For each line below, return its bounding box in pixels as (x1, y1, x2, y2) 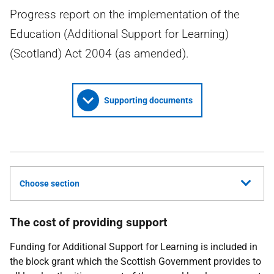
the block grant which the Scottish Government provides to (10, 256, 261, 267)
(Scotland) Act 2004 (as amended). (10, 46, 189, 61)
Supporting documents (103, 95, 193, 105)
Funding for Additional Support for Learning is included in (10, 241, 257, 253)
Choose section (20, 179, 80, 188)
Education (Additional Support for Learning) (10, 27, 229, 41)
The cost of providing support (10, 215, 167, 229)
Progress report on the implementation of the (10, 7, 240, 21)
